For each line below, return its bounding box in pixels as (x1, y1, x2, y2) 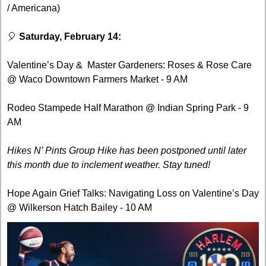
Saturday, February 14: (19, 31, 121, 42)
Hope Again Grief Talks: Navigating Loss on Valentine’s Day (7, 188, 259, 199)
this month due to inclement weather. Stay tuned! (7, 160, 213, 170)
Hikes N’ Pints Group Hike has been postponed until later (7, 145, 246, 156)
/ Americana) (7, 3, 60, 14)
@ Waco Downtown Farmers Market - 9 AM (7, 74, 188, 85)
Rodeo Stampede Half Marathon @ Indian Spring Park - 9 (7, 103, 249, 113)
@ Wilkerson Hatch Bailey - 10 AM (7, 202, 152, 213)
